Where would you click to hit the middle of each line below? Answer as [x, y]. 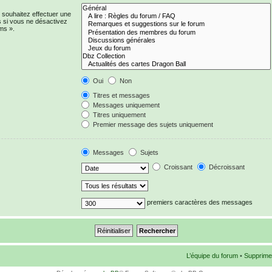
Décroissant [226, 167]
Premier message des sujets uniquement [152, 124]
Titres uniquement [118, 114]
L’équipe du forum [212, 255]
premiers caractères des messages [199, 202]
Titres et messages [120, 95]
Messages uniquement [125, 105]
